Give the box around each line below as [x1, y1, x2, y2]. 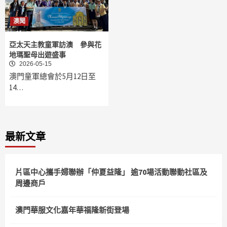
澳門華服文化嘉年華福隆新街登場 [15, 205, 129, 215]
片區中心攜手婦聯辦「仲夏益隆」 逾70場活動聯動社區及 [15, 167, 207, 177]
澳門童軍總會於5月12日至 [9, 71, 96, 82]
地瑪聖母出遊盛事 [9, 51, 66, 59]
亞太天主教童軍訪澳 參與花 [9, 41, 101, 49]
